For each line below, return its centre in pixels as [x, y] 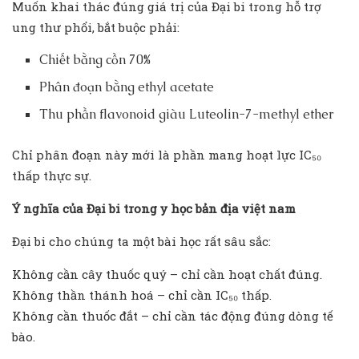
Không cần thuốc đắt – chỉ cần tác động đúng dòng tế [173, 316]
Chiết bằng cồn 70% [95, 60]
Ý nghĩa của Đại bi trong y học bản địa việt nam [154, 209]
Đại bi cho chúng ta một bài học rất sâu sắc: [141, 242]
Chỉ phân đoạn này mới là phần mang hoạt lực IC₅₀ [167, 155]
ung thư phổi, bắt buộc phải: [96, 28]
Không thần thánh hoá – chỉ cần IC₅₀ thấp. [142, 295]
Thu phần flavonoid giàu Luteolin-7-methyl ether [187, 115]
